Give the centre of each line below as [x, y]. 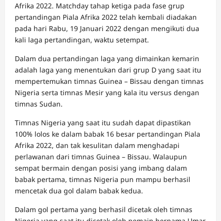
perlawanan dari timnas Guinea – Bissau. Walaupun [101, 157]
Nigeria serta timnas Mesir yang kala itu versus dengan [107, 92]
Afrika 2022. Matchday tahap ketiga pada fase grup [100, 6]
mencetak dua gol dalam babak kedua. [79, 191]
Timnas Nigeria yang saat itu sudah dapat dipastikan [103, 123]
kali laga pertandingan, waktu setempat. [82, 40]
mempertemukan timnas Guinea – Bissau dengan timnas [109, 81]
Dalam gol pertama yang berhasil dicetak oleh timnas [104, 209]
